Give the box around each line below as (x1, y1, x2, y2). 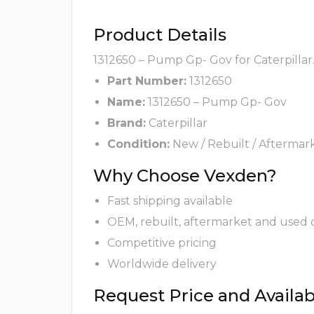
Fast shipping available (107, 194, 233, 208)
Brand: (107, 116, 146, 130)
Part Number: (107, 74, 186, 88)
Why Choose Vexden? (93, 165, 277, 186)
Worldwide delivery (107, 257, 217, 271)
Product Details (93, 25, 226, 46)
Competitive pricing (107, 236, 217, 250)
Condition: (107, 137, 170, 151)
